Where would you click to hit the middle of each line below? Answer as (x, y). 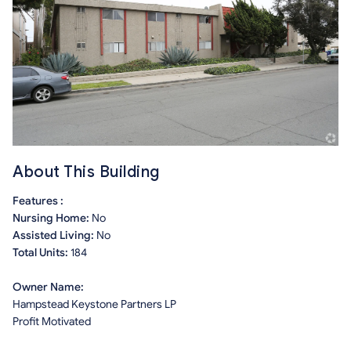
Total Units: (42, 253)
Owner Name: (48, 288)
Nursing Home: (52, 219)
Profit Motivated (52, 322)
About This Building (86, 172)
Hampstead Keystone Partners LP (94, 305)
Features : (38, 201)
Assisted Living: (54, 236)
